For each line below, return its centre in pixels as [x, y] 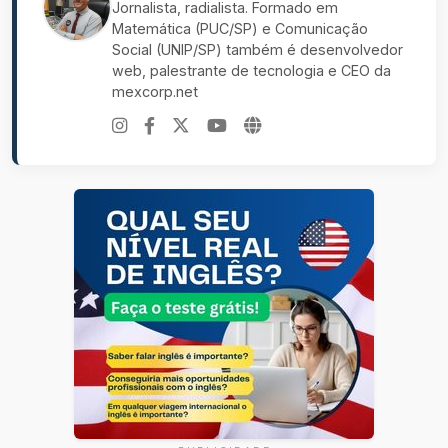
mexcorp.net [155, 92]
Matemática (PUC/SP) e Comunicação [240, 29]
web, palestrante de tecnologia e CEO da [251, 71]
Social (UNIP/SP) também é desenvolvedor [257, 50]
